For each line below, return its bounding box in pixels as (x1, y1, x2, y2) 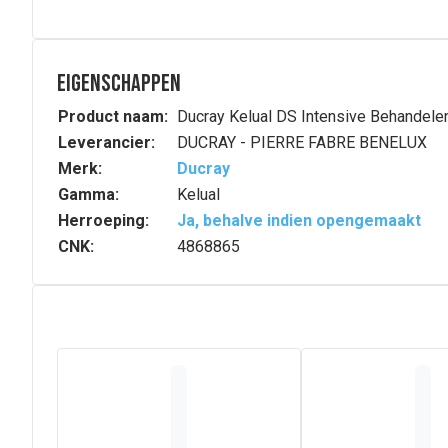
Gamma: (58, 185, 119, 204)
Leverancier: (58, 133, 155, 152)
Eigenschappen (57, 69, 181, 98)
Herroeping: (58, 211, 149, 230)
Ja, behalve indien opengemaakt (177, 211, 421, 230)
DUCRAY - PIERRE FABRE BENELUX (177, 133, 427, 152)
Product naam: (58, 107, 168, 126)
